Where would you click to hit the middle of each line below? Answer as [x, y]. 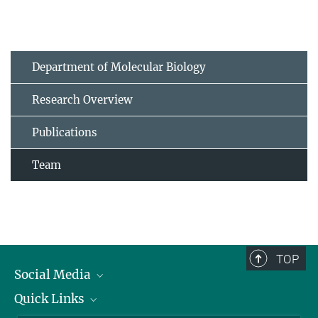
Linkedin [49, 300]
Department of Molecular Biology [119, 67]
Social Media [54, 275]
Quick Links [51, 299]
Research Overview [82, 100]
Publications [65, 133]
